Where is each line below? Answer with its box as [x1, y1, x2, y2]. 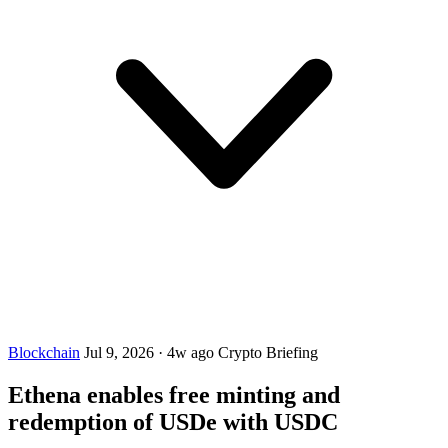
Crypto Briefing [218, 344, 318, 361]
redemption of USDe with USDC [8, 408, 338, 435]
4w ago [167, 344, 214, 361]
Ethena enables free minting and [8, 381, 340, 408]
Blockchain [8, 344, 80, 361]
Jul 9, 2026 [84, 344, 158, 361]
